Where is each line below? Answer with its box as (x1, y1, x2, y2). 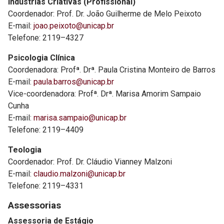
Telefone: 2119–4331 (8, 181, 83, 190)
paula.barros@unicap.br (33, 77, 114, 86)
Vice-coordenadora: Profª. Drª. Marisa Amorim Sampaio (8, 89, 201, 98)
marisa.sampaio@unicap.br (33, 113, 126, 122)
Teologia (8, 145, 41, 154)
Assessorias (8, 199, 61, 211)
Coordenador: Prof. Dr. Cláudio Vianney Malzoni (8, 157, 172, 166)
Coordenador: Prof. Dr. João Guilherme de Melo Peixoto (8, 9, 203, 18)
